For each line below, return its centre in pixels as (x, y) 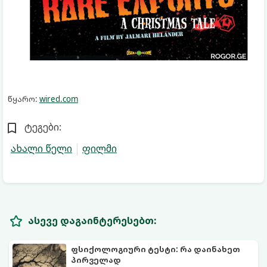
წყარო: (24, 99)
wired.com (59, 99)
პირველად (96, 260)
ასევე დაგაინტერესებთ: (92, 221)
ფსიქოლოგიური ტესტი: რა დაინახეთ (156, 249)
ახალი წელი (41, 149)
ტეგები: (43, 127)
